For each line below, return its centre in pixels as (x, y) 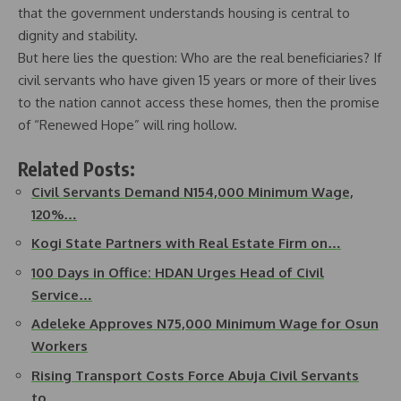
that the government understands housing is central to (184, 13)
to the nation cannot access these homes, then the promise (199, 103)
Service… (62, 294)
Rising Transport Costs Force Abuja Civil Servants (195, 375)
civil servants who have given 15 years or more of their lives (197, 81)
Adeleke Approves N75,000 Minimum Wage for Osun (205, 324)
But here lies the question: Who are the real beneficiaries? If (200, 58)
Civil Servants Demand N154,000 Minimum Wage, (192, 192)
